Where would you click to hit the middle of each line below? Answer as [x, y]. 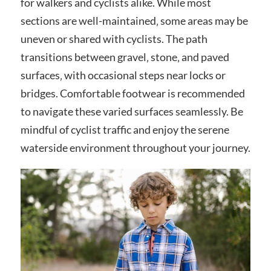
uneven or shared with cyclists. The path [114, 39]
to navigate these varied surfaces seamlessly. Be [132, 112]
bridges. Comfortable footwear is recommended [132, 93]
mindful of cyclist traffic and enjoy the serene [125, 130]
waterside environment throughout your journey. [135, 148]
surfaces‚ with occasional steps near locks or [123, 75]
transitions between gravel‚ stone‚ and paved [125, 57]
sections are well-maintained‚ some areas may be [134, 21]
